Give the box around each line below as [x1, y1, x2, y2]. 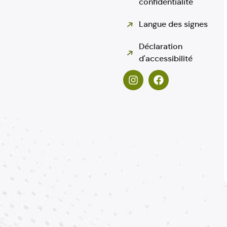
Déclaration [139, 41, 183, 52]
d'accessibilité [139, 53, 193, 64]
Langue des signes [139, 19, 208, 29]
